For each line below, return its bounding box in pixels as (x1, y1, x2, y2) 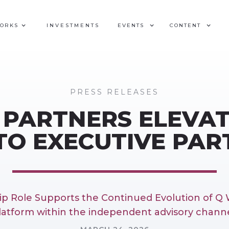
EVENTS (118, 22, 144, 29)
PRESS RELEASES (70, 87, 159, 97)
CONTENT (170, 22, 201, 29)
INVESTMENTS (47, 22, 100, 29)
